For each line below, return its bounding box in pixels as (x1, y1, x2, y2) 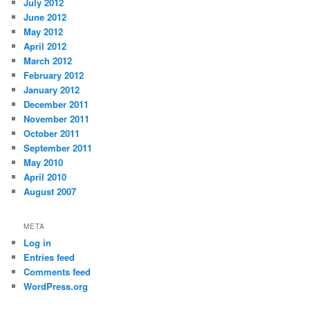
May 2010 (24, 156, 64, 170)
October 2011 (24, 127, 80, 140)
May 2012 (24, 25, 64, 39)
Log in (24, 235, 52, 249)
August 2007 (24, 185, 77, 199)
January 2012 (24, 83, 80, 97)
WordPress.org (24, 279, 89, 293)
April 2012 (24, 39, 67, 53)
